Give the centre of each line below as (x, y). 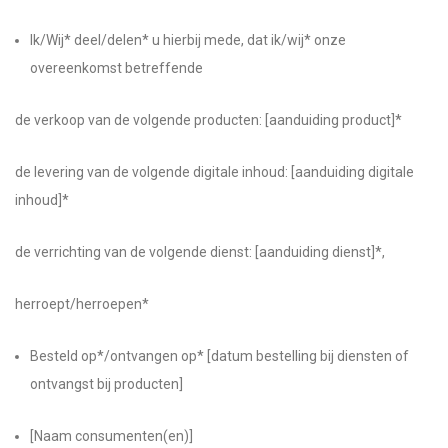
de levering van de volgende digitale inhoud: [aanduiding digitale (214, 172)
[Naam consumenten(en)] (111, 436)
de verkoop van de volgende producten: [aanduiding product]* (208, 120)
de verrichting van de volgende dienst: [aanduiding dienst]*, (200, 252)
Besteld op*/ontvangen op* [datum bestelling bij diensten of (219, 356)
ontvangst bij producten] (106, 384)
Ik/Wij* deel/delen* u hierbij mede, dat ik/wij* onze (188, 40)
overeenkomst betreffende (116, 68)
